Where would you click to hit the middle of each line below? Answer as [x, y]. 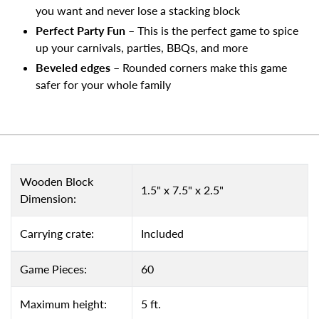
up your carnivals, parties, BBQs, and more [142, 47]
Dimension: [48, 199]
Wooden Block [57, 182]
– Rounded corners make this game [200, 67]
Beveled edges [74, 67]
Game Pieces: [53, 269]
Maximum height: [63, 304]
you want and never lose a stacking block [138, 10]
